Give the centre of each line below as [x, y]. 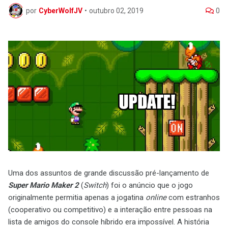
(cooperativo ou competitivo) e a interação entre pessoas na [110, 210]
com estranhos [193, 198]
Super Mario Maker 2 [44, 186]
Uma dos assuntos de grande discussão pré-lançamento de [109, 173]
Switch [95, 186]
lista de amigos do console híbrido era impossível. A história [109, 222]
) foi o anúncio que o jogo [150, 186]
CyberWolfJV [61, 10]
